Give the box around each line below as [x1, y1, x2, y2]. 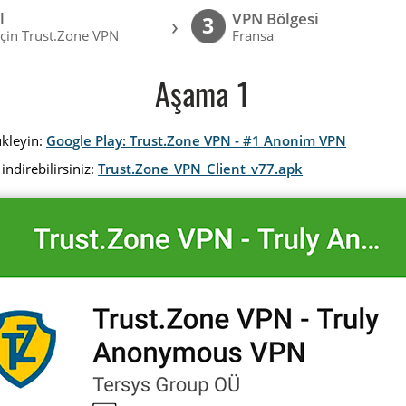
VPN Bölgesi [232, 8, 320, 30]
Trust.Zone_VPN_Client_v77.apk [98, 159, 304, 179]
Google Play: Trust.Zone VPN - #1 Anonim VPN [46, 130, 347, 150]
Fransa [232, 26, 275, 45]
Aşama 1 [155, 82, 251, 113]
